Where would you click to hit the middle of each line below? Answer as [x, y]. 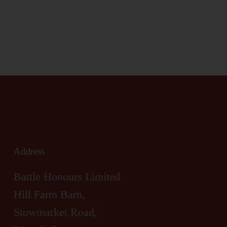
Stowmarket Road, [57, 212]
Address [29, 152]
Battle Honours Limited [67, 176]
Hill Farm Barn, [51, 194]
